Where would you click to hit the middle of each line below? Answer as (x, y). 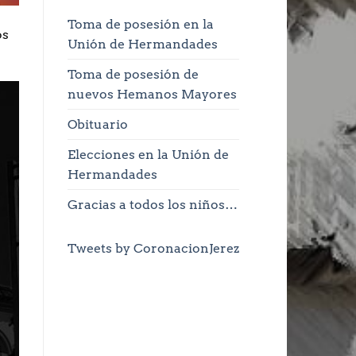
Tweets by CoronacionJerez (153, 249)
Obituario (97, 125)
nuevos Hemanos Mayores (152, 95)
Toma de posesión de (133, 75)
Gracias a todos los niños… (152, 205)
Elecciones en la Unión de (148, 155)
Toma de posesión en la (140, 25)
